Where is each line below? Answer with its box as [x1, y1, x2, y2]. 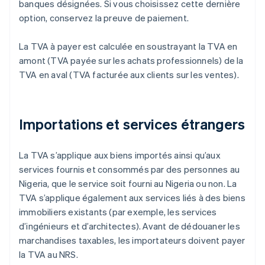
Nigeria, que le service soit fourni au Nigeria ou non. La [19, 177, 237, 190]
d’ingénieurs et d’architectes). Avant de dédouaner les [19, 220, 240, 232]
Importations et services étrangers [19, 115, 245, 134]
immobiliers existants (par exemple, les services [19, 206, 217, 218]
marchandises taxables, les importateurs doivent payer [19, 234, 245, 247]
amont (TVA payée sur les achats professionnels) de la [19, 54, 244, 67]
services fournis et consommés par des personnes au [19, 163, 240, 176]
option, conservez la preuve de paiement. [19, 12, 189, 24]
